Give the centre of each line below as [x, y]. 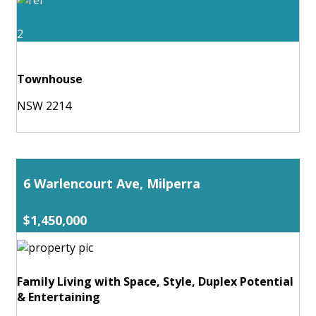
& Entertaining [59, 297]
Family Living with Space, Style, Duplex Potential [155, 281]
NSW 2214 [44, 105]
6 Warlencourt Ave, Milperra [112, 183]
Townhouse [50, 79]
